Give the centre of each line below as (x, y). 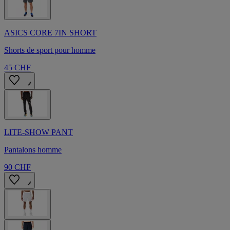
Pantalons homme (33, 150)
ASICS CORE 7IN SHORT (50, 33)
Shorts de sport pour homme (50, 50)
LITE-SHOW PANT (39, 132)
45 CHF (17, 68)
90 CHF (17, 167)
